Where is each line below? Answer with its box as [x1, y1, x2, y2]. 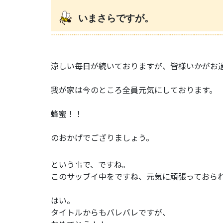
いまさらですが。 [78, 13, 154, 23]
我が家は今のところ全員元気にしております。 [51, 83, 217, 96]
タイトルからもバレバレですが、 [51, 206, 170, 218]
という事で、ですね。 [51, 158, 130, 170]
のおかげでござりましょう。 [51, 131, 154, 143]
